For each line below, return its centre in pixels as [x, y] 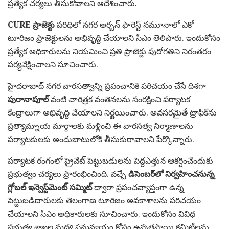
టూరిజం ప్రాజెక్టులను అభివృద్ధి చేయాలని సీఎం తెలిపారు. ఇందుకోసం [114, 38]
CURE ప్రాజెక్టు [31, 25]
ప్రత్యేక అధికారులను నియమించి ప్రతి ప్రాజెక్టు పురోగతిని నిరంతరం [109, 51]
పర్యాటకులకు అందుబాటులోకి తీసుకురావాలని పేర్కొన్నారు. [101, 139]
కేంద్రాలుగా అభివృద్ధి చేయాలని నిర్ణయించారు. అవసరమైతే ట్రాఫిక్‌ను [112, 113]
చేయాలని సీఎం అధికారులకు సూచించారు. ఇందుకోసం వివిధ [101, 214]
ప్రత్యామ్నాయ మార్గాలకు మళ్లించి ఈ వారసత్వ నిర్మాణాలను [100, 126]
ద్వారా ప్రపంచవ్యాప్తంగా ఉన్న [138, 187]
